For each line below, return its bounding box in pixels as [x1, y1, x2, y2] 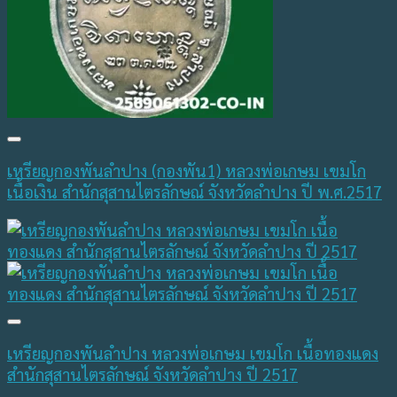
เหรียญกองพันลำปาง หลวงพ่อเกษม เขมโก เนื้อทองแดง [7, 341, 378, 363]
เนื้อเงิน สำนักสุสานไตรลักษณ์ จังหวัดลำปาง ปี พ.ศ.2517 [7, 181, 382, 203]
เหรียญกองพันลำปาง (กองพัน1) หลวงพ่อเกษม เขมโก [7, 160, 366, 182]
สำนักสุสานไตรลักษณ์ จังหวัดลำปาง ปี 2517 [7, 362, 298, 385]
